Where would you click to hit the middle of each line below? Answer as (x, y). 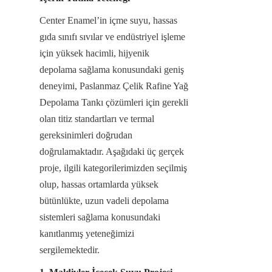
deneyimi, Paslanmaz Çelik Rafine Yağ (114, 86)
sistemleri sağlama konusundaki (100, 217)
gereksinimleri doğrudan (86, 135)
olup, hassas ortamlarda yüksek (99, 184)
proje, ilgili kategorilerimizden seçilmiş (113, 168)
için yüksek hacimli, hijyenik (94, 53)
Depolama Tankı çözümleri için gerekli (114, 102)
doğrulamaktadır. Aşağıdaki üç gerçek (112, 151)
